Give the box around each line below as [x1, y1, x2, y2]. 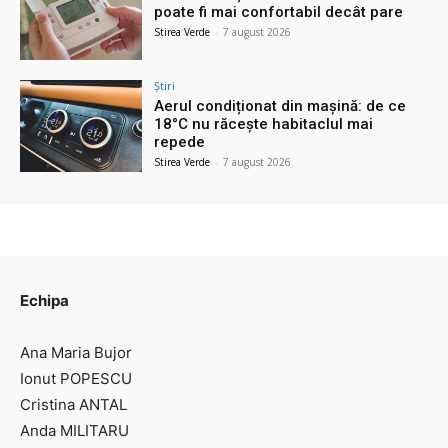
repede [154, 132, 206, 151]
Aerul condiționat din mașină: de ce [154, 96, 407, 115]
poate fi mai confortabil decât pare [154, 2, 404, 21]
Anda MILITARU [20, 420, 129, 440]
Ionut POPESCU [20, 368, 132, 388]
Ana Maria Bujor [20, 342, 132, 362]
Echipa [20, 290, 69, 310]
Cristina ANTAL [20, 394, 127, 414]
